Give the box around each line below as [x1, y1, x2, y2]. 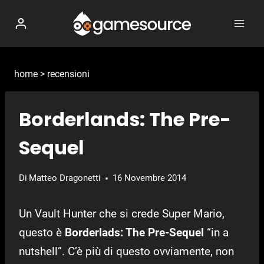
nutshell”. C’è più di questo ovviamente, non [19, 245, 234, 259]
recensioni [47, 68, 90, 80]
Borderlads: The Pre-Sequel [65, 226, 204, 240]
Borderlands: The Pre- [19, 106, 231, 133]
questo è [19, 226, 65, 240]
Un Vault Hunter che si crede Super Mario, [19, 207, 225, 221]
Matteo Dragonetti [29, 173, 101, 184]
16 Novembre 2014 [113, 173, 187, 184]
